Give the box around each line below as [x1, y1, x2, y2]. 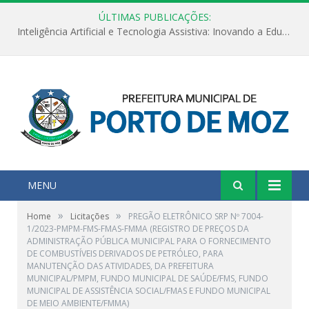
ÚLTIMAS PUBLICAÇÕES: [98, 10, 211, 23]
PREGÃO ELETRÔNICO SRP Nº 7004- [128, 210, 263, 222]
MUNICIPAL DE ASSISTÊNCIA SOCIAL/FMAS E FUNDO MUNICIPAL [27, 284, 270, 297]
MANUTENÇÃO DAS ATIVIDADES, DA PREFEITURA [27, 259, 214, 272]
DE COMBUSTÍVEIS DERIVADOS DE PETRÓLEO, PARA [27, 247, 223, 259]
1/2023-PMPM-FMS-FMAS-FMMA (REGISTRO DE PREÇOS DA [27, 222, 249, 235]
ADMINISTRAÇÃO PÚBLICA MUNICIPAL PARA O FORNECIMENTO [27, 235, 271, 247]
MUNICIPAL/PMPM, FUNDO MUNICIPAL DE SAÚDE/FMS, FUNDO [27, 272, 268, 284]
